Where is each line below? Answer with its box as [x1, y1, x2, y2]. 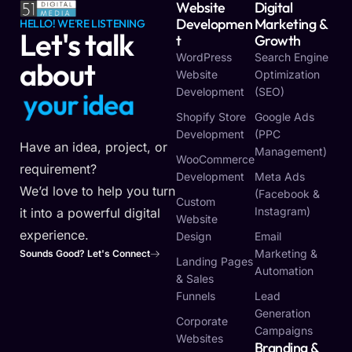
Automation [254, 264, 313, 278]
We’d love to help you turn [20, 183, 175, 200]
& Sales [176, 272, 214, 286]
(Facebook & [254, 187, 320, 201]
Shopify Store [176, 110, 246, 124]
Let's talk [20, 25, 134, 64]
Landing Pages [176, 255, 253, 269]
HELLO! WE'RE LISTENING [20, 16, 145, 31]
